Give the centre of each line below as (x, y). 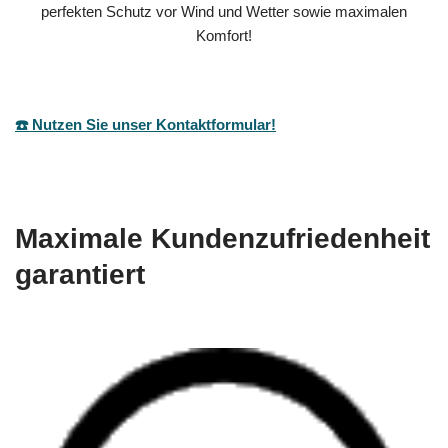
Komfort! (224, 36)
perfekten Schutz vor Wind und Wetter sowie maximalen (224, 12)
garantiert (80, 275)
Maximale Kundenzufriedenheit (222, 239)
